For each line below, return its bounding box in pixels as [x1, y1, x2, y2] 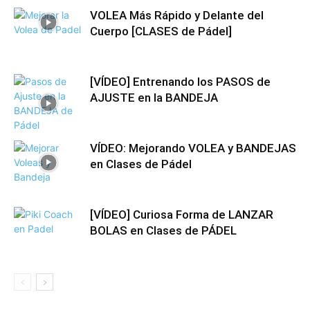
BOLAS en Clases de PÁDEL [90, 224, 237, 237]
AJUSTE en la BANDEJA [90, 91, 218, 104]
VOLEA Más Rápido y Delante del [90, 8, 264, 22]
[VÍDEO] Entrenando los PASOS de [90, 75, 271, 89]
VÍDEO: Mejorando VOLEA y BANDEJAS [90, 141, 296, 155]
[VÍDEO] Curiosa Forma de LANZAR [90, 208, 273, 221]
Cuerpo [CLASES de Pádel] [90, 24, 232, 38]
